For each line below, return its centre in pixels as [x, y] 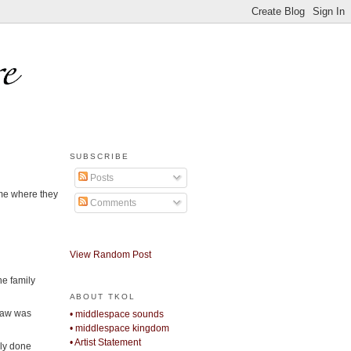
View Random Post [110, 255]
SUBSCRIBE [99, 157]
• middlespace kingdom [119, 329]
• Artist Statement [105, 343]
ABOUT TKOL [102, 297]
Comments [112, 203]
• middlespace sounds [116, 315]
